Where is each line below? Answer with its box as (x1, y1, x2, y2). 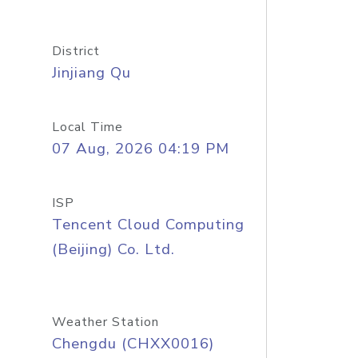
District (51, 42, 100, 60)
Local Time (51, 118, 123, 136)
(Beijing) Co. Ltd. (51, 239, 175, 260)
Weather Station (51, 313, 159, 331)
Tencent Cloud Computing (51, 214, 245, 235)
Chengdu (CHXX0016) (51, 333, 214, 354)
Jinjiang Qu (51, 62, 131, 83)
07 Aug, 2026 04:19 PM (51, 138, 229, 159)
